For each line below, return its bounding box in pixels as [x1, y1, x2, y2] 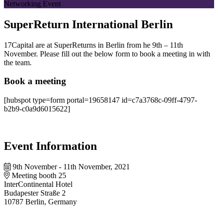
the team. [4, 58, 32, 67]
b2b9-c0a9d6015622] [4, 105, 70, 113]
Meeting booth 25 [12, 171, 66, 180]
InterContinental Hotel [4, 180, 73, 188]
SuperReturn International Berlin [4, 18, 173, 31]
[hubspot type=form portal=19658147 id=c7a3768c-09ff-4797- [4, 96, 197, 105]
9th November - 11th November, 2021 [13, 162, 130, 171]
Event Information [4, 140, 97, 153]
